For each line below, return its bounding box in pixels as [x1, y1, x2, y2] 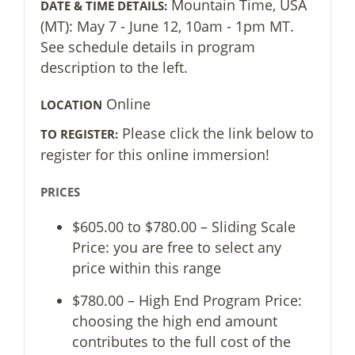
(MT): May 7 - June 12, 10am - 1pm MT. [40, 17, 294, 36]
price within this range [72, 258, 221, 277]
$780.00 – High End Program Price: [72, 291, 302, 310]
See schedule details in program [40, 37, 255, 56]
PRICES [40, 184, 80, 200]
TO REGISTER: [40, 126, 118, 142]
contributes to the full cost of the [72, 332, 291, 351]
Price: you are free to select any [72, 238, 281, 257]
